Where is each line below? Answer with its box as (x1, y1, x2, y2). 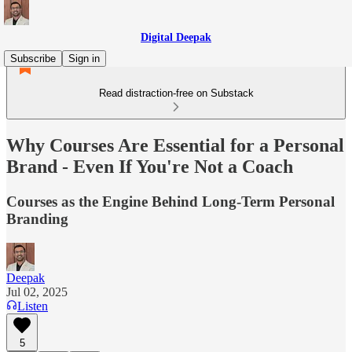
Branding (6, 210, 68, 227)
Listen (17, 299, 48, 313)
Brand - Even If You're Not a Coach (6, 156, 293, 177)
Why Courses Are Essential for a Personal (6, 134, 344, 156)
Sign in (68, 53, 100, 64)
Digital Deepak (141, 31, 211, 43)
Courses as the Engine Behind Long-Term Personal (6, 192, 335, 210)
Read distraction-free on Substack (98, 87, 254, 99)
